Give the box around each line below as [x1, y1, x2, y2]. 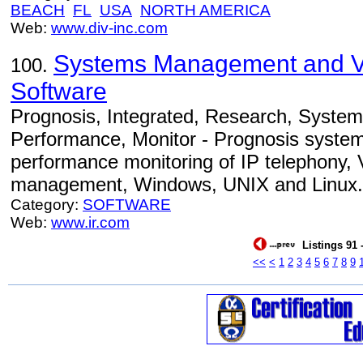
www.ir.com [51, 214, 130, 231]
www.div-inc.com [51, 19, 168, 36]
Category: [11, 196, 83, 213]
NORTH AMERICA [140, 2, 271, 19]
